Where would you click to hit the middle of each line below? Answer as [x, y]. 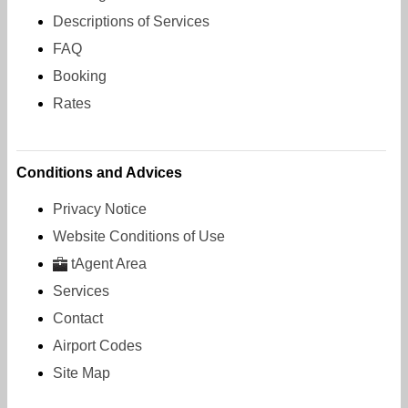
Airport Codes [97, 345]
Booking [80, 76]
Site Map [82, 372]
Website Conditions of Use [139, 236]
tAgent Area [109, 263]
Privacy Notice [100, 209]
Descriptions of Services [131, 21]
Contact [78, 318]
